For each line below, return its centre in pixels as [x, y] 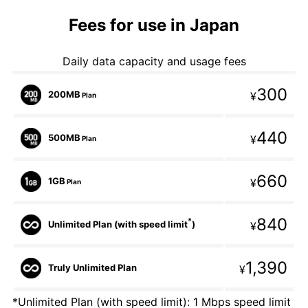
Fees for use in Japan [154, 25]
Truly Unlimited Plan [92, 267]
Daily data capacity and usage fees [154, 61]
